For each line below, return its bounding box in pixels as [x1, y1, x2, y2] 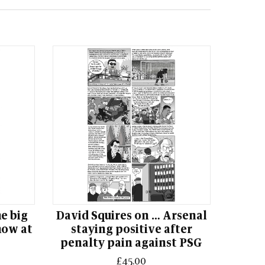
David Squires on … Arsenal [56, 210, 207, 222]
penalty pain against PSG [60, 237, 203, 249]
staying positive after [70, 224, 192, 235]
